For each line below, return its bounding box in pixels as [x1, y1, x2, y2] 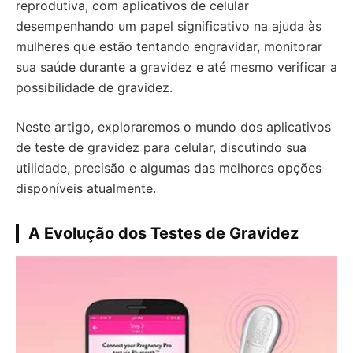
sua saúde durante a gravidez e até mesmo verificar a [16, 59, 337, 75]
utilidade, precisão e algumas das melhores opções [16, 160, 321, 176]
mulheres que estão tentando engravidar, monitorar [16, 39, 322, 54]
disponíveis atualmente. [16, 180, 156, 196]
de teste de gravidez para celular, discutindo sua [16, 139, 307, 155]
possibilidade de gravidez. [16, 80, 173, 95]
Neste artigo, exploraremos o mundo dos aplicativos [16, 119, 331, 135]
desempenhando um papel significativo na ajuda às [16, 18, 321, 34]
